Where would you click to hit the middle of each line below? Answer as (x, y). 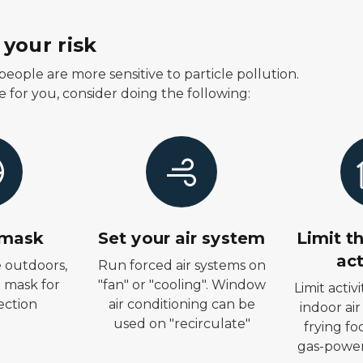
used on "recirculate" (181, 324)
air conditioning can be (181, 304)
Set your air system (181, 238)
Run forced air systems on (181, 265)
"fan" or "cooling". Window (181, 285)
